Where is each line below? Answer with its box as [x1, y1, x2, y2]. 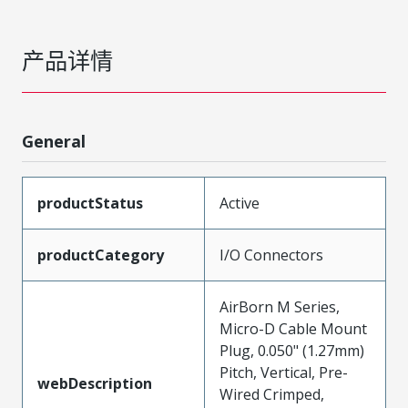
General [22, 129, 86, 152]
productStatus [37, 192, 143, 213]
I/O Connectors [219, 244, 323, 265]
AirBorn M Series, [219, 296, 340, 317]
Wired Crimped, [219, 383, 324, 404]
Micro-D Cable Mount [219, 318, 367, 339]
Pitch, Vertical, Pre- [219, 362, 348, 382]
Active [219, 192, 260, 213]
